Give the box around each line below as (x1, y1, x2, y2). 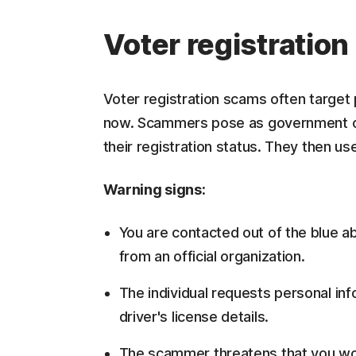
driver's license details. (118, 308, 269, 325)
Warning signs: (103, 181, 206, 198)
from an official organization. (118, 248, 305, 265)
